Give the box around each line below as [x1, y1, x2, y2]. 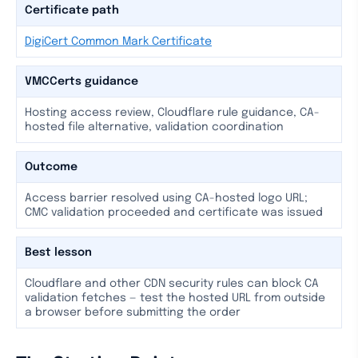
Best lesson [25, 247, 92, 258]
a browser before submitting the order [25, 307, 241, 318]
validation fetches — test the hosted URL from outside [25, 292, 325, 304]
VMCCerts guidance [25, 76, 138, 87]
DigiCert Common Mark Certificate [25, 36, 212, 47]
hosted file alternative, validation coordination [25, 121, 284, 133]
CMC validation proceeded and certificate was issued [25, 207, 323, 218]
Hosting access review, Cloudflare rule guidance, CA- [25, 107, 320, 118]
